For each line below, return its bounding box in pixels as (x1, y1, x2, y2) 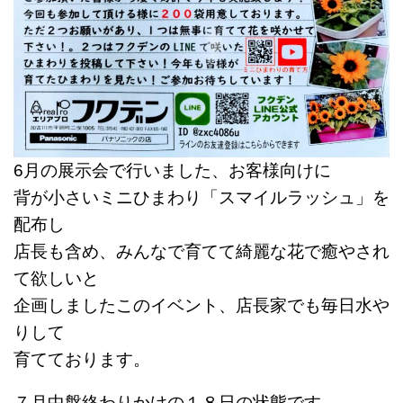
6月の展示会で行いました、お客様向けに (13, 160, 331, 180)
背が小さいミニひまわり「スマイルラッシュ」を (13, 187, 390, 207)
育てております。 (13, 349, 150, 369)
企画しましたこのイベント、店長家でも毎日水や (13, 295, 390, 315)
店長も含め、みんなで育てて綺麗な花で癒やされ (13, 241, 390, 261)
